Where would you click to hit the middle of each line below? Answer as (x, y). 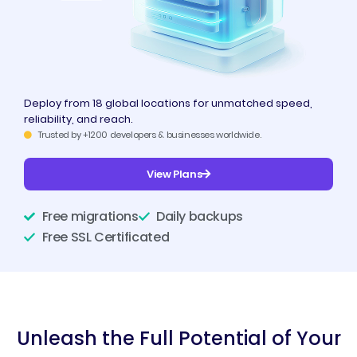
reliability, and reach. (78, 119)
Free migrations (90, 216)
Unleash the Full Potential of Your (178, 338)
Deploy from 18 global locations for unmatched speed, (168, 103)
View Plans (175, 174)
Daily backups (200, 216)
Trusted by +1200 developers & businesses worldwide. (149, 135)
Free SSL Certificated (106, 237)
